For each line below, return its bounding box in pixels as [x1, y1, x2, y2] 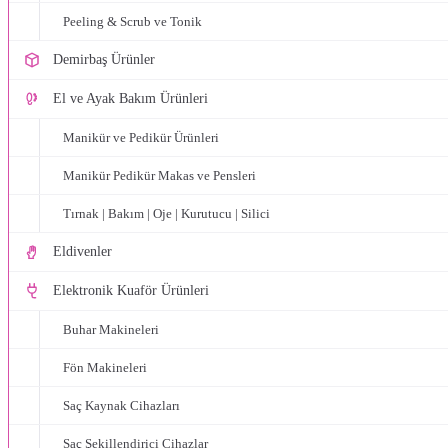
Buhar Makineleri [63, 322, 159, 337]
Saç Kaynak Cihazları [63, 398, 180, 413]
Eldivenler [53, 244, 112, 259]
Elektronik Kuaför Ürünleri [53, 283, 209, 298]
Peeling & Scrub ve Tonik [63, 14, 202, 29]
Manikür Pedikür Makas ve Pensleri [63, 168, 256, 183]
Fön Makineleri [63, 360, 147, 375]
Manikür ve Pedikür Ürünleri [63, 130, 219, 145]
